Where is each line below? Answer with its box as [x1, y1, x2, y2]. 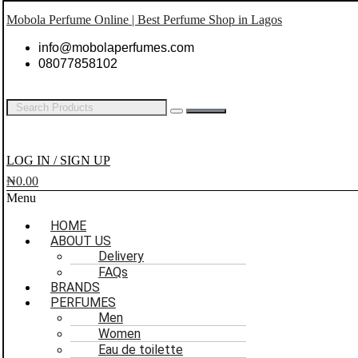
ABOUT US [50, 233, 111, 249]
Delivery [98, 249, 144, 264]
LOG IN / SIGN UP [6, 153, 110, 167]
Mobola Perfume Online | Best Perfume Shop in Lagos [6, 13, 282, 26]
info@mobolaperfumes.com [38, 41, 194, 54]
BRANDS [50, 280, 100, 295]
